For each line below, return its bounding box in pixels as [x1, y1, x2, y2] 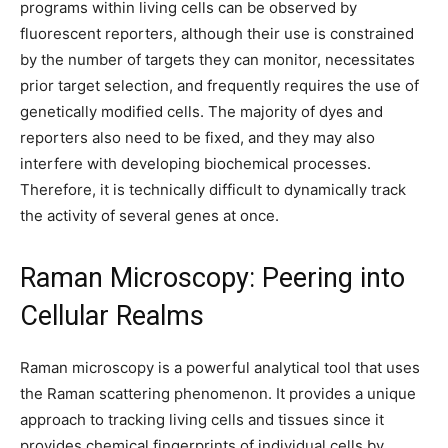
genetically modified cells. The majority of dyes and [20, 102, 383, 121]
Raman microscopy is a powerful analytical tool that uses [20, 358, 420, 377]
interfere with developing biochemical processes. [20, 154, 371, 173]
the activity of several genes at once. [20, 206, 279, 225]
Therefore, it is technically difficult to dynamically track [20, 180, 406, 199]
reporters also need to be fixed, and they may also [20, 128, 375, 147]
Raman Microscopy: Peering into [20, 262, 405, 294]
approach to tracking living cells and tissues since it [20, 410, 384, 429]
